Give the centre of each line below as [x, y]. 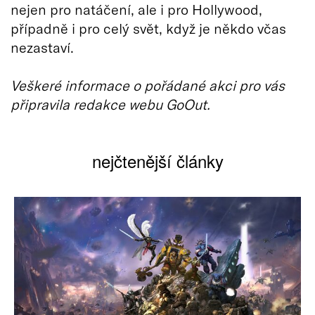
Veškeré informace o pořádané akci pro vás [148, 85]
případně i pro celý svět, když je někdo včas [148, 28]
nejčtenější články [157, 160]
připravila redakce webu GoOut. [110, 104]
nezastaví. [42, 47]
